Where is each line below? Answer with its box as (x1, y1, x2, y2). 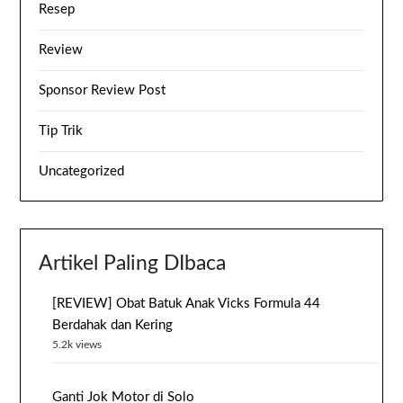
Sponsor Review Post (39, 84, 166, 97)
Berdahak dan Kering (52, 318, 174, 332)
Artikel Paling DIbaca (39, 254, 227, 273)
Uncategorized (39, 165, 125, 178)
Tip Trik (39, 124, 84, 138)
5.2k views (52, 339, 103, 350)
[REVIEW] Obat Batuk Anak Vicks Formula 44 (52, 297, 321, 310)
